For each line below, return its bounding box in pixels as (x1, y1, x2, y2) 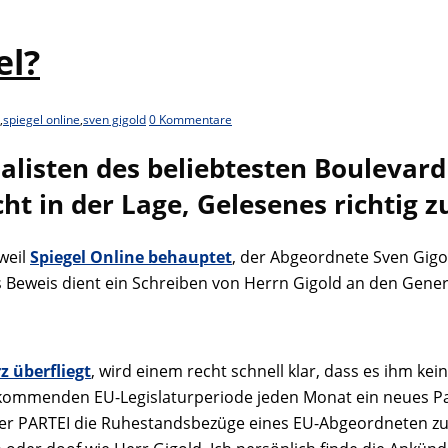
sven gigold (83, 111, 146, 129)
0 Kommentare (149, 111, 232, 129)
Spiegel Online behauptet (30, 245, 232, 268)
